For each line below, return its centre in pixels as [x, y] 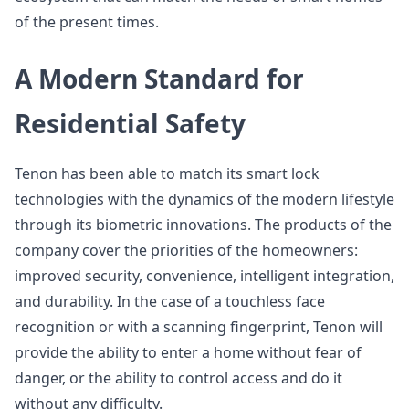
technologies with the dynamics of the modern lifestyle [204, 199]
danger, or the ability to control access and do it [178, 378]
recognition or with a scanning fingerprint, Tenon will [199, 327]
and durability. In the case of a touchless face [170, 301]
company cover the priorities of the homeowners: [186, 250]
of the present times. [87, 22]
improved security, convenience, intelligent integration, [204, 276]
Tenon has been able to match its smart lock [167, 173]
